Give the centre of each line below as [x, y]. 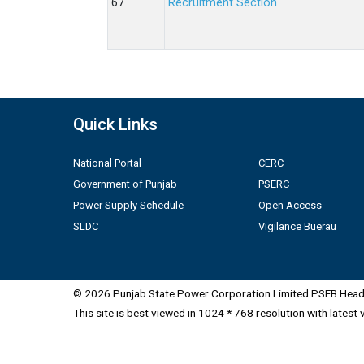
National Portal [107, 162]
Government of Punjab [125, 184]
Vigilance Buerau [297, 226]
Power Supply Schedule [128, 205]
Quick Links [115, 124]
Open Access [290, 205]
